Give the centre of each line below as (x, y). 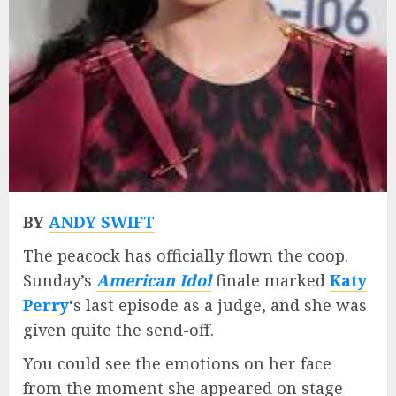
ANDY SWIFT (102, 222)
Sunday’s (60, 281)
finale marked (270, 281)
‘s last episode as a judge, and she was (218, 305)
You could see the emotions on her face (177, 364)
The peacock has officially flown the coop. (186, 256)
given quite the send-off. (118, 330)
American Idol (154, 281)
